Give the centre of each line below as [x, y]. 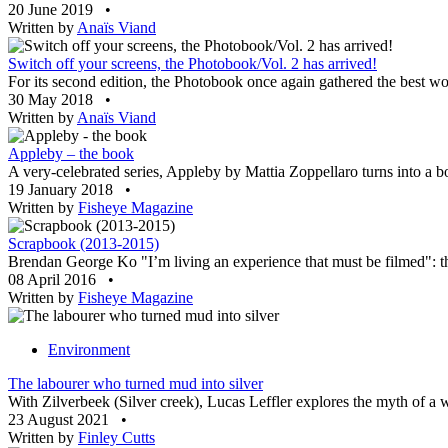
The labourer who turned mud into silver [135, 384]
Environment [89, 350]
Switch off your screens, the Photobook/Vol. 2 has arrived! [192, 64]
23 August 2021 [60, 420]
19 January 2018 [62, 190]
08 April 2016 [54, 280]
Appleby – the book [71, 154]
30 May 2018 [52, 100]
